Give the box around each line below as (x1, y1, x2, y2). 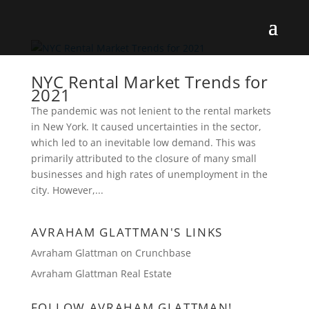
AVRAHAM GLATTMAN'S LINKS (30, 224, 223, 240)
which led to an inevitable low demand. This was (30, 136, 256, 149)
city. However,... (30, 183, 103, 197)
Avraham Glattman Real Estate (30, 267, 172, 280)
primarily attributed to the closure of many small (30, 152, 257, 165)
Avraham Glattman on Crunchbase (30, 246, 191, 259)
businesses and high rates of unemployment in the (30, 168, 268, 181)
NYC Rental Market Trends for (30, 70, 268, 93)
